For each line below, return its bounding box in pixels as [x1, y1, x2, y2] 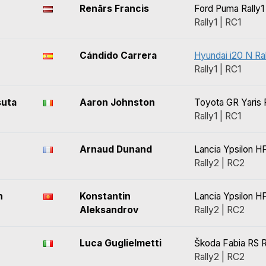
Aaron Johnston [80, 97, 155, 108]
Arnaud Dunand [80, 144, 152, 155]
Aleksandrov [80, 204, 138, 216]
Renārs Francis [80, 3, 149, 14]
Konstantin [80, 191, 131, 202]
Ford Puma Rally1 [194, 3, 264, 14]
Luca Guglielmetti [80, 237, 161, 249]
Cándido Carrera [80, 50, 157, 61]
